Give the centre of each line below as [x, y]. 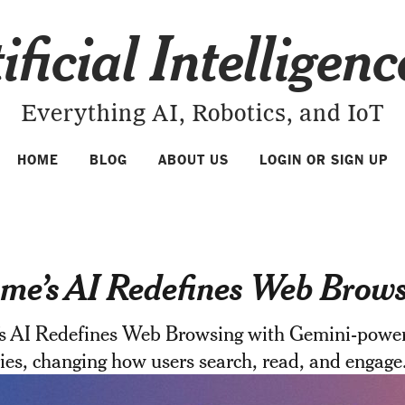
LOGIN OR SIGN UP [324, 160]
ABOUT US [193, 160]
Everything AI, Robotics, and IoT [202, 115]
